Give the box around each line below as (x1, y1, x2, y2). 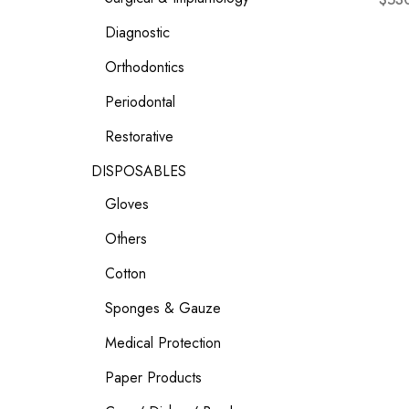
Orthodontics (105, 57, 184, 78)
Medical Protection (105, 332, 221, 353)
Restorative (105, 126, 173, 147)
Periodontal (105, 91, 175, 112)
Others (105, 228, 147, 249)
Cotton (105, 263, 146, 284)
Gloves (105, 194, 149, 215)
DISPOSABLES (91, 161, 186, 182)
